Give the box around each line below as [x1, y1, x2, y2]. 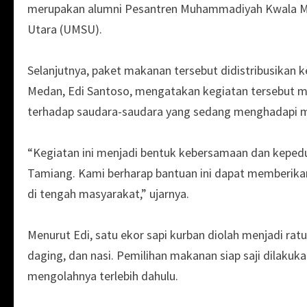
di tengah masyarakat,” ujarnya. [27, 185, 189, 201]
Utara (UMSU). [27, 21, 102, 37]
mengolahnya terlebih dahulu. [27, 267, 178, 284]
